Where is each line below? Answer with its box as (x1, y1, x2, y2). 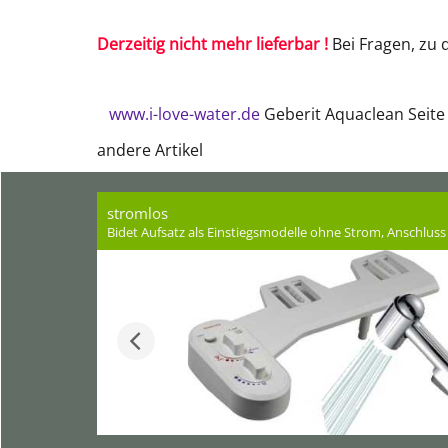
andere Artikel (97, 139, 203, 161)
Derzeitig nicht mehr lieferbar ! (97, 33, 328, 55)
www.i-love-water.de (109, 103, 260, 125)
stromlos (106, 203, 168, 223)
